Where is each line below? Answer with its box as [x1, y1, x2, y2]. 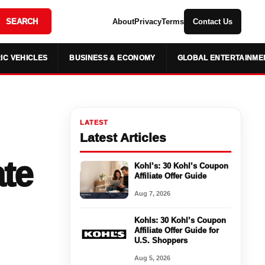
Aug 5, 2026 [134, 254, 170, 261]
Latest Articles [79, 130, 166, 144]
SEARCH [5, 17, 38, 26]
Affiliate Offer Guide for [134, 225, 219, 235]
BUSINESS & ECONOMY [69, 54, 156, 62]
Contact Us [192, 17, 232, 26]
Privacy [134, 17, 161, 26]
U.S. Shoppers [134, 235, 188, 245]
